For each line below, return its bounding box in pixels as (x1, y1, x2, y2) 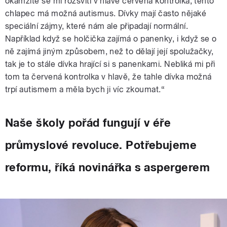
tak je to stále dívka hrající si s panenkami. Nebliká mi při (5, 59, 215, 69)
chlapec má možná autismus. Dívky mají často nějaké (5, 9, 207, 19)
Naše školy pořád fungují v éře (5, 116, 171, 130)
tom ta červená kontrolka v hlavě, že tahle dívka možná (5, 72, 212, 82)
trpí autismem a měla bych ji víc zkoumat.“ (5, 85, 165, 95)
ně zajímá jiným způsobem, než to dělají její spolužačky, (5, 47, 214, 57)
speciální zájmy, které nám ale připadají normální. (5, 21, 188, 31)
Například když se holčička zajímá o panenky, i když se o (5, 34, 217, 44)
